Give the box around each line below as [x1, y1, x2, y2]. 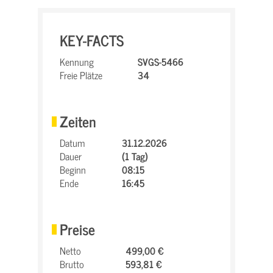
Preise [60, 217, 95, 241]
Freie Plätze [60, 67, 102, 83]
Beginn [60, 161, 86, 177]
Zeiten [60, 109, 96, 133]
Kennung [60, 54, 94, 69]
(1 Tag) [122, 148, 148, 164]
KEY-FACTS [60, 28, 124, 52]
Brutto [60, 256, 84, 272]
